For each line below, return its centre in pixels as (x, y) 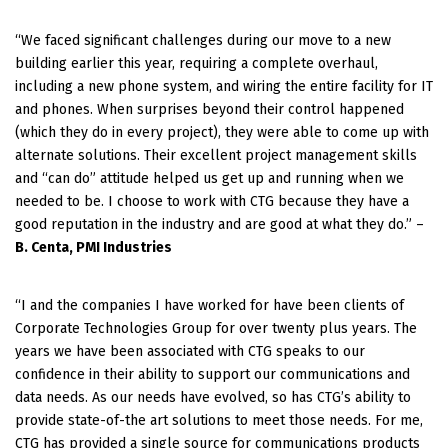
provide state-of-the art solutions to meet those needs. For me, (219, 420)
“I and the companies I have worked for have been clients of (209, 305)
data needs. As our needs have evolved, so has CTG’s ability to (213, 397)
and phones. (56, 109)
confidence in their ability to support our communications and (212, 374)
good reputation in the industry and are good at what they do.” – (219, 224)
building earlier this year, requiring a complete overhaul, (196, 63)
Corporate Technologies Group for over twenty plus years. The (216, 328)
